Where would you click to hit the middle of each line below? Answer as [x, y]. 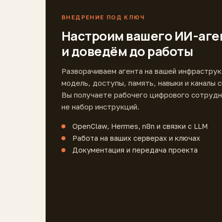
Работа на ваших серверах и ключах [136, 138]
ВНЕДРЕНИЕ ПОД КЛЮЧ [103, 17]
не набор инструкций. [100, 106]
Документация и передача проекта [135, 150]
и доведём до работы [127, 51]
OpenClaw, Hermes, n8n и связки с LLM [140, 126]
